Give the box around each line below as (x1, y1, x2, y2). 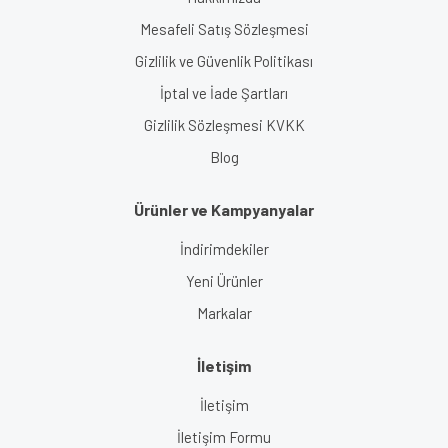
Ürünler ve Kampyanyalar (134, 199, 314, 219)
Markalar (196, 303, 252, 322)
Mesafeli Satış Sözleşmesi (139, 19, 309, 38)
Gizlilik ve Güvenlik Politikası (135, 51, 313, 70)
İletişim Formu (177, 427, 271, 446)
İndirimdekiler (179, 239, 269, 258)
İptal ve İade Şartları (160, 83, 288, 102)
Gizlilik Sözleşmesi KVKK (143, 115, 305, 134)
